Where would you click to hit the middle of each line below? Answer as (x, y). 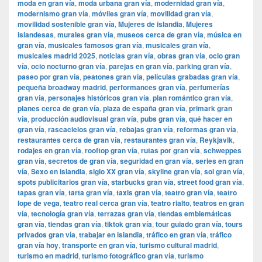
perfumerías (209, 87)
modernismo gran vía (53, 14)
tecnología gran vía (63, 214)
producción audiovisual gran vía (84, 119)
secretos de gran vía (82, 161)
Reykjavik (216, 140)
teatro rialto (170, 203)
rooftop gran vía (111, 151)
